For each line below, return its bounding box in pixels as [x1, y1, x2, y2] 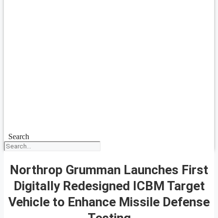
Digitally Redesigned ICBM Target [13, 178, 205, 193]
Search [8, 132, 29, 141]
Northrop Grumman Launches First [10, 162, 208, 177]
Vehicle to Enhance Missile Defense [8, 194, 210, 209]
